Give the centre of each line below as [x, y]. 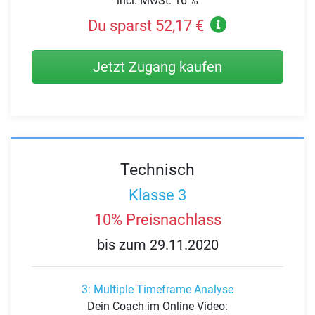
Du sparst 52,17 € [146, 26]
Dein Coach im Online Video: [157, 307]
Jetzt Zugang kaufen [157, 67]
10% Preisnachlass [157, 220]
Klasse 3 [157, 195]
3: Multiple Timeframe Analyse [157, 290]
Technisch [157, 170]
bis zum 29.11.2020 [157, 244]
